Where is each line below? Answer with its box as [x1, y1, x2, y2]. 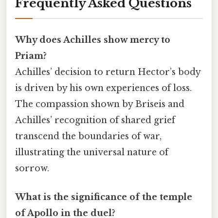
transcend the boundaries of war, [15, 130, 162, 142]
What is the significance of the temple [15, 191, 192, 202]
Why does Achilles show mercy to [15, 34, 170, 45]
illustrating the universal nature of [15, 146, 168, 158]
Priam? [15, 50, 47, 61]
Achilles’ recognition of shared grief [15, 114, 175, 126]
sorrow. [15, 163, 49, 174]
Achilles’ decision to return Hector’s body [15, 66, 200, 77]
